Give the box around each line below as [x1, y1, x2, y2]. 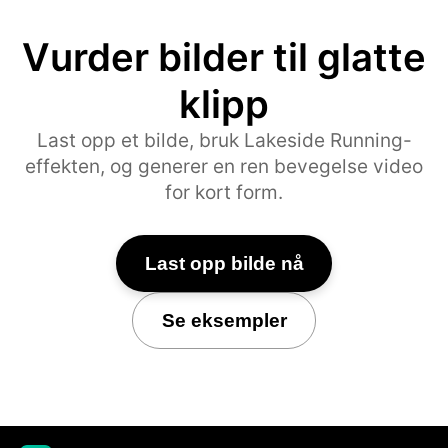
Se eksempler [161, 309, 287, 331]
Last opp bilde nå [144, 252, 304, 274]
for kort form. [165, 180, 283, 204]
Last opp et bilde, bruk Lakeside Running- [36, 128, 412, 152]
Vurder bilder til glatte [22, 33, 426, 80]
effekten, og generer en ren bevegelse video [25, 154, 423, 178]
